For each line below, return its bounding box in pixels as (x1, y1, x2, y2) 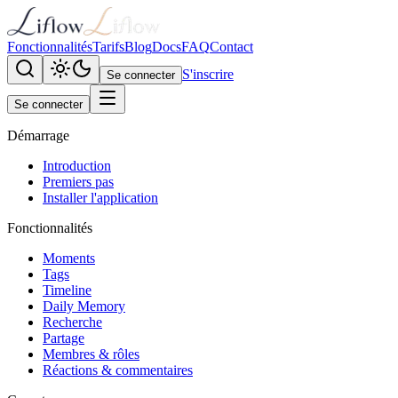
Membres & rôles (43, 346, 139, 362)
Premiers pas (43, 174, 114, 189)
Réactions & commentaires (43, 362, 193, 378)
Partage (43, 330, 84, 346)
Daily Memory (43, 298, 125, 314)
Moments (43, 251, 95, 266)
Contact (210, 39, 253, 54)
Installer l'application (43, 190, 158, 205)
